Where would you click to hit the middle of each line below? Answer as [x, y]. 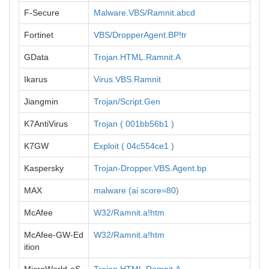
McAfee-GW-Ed [54, 235]
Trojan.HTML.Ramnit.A [137, 57]
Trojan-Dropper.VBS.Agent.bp [150, 168]
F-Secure [42, 13]
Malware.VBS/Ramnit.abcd [144, 13]
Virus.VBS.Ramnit [127, 79]
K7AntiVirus [46, 124]
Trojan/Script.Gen [127, 101]
